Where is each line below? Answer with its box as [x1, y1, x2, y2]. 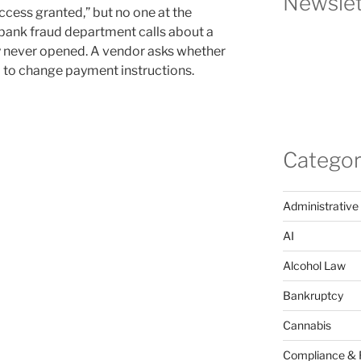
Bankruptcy [282, 288, 343, 302]
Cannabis [282, 317, 331, 332]
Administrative [282, 198, 359, 213]
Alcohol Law [282, 258, 346, 272]
